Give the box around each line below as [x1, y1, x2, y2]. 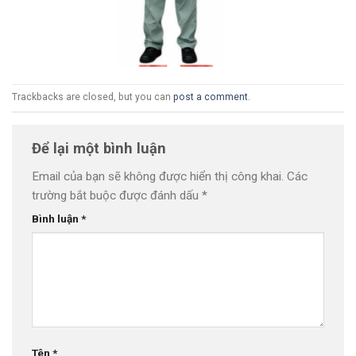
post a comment [173, 91, 248, 103]
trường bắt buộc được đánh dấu [32, 188, 202, 203]
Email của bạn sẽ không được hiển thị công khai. [32, 168, 284, 184]
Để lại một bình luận [32, 139, 170, 157]
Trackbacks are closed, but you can [12, 91, 173, 103]
